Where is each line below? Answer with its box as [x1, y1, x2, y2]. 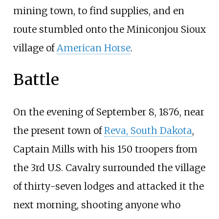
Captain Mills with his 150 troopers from [13, 143, 197, 155]
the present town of [13, 124, 104, 136]
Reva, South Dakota [104, 124, 192, 136]
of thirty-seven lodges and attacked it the [13, 180, 204, 192]
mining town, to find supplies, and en [13, 4, 184, 17]
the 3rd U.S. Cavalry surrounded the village [13, 161, 205, 174]
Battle [13, 70, 59, 90]
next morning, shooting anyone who [13, 198, 180, 211]
